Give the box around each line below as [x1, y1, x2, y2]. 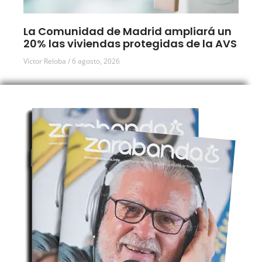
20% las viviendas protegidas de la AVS [23, 36, 237, 51]
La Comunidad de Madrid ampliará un [23, 24, 232, 39]
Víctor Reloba [23, 56, 68, 67]
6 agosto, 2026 [70, 56, 120, 67]
